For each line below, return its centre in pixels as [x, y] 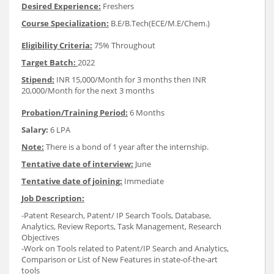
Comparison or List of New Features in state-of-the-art [120, 260]
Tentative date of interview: [77, 164]
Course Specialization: [65, 24]
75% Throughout [124, 46]
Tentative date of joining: [72, 181]
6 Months [146, 113]
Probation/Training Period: [75, 113]
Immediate [143, 181]
